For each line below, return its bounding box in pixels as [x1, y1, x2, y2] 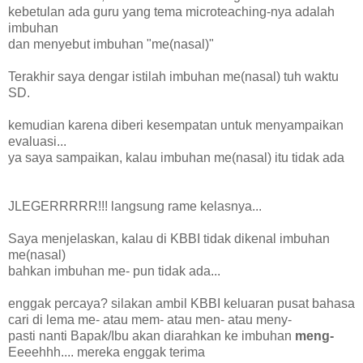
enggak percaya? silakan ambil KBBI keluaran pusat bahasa [8, 296, 355, 310]
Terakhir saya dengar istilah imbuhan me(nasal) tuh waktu [8, 69, 339, 83]
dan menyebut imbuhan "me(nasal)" [8, 36, 214, 51]
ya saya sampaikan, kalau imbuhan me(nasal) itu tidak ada [8, 150, 344, 164]
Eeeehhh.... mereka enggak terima [8, 344, 205, 359]
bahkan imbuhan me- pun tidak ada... [8, 263, 220, 278]
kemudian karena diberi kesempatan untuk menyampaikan [8, 117, 344, 132]
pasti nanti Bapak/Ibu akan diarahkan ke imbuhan [8, 328, 295, 343]
